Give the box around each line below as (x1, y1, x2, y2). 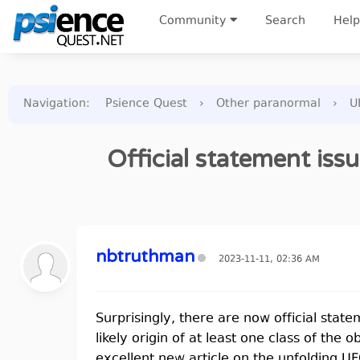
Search (265, 13, 305, 30)
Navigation (23, 96, 86, 112)
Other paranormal (216, 96, 321, 112)
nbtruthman (96, 247, 194, 267)
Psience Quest (105, 96, 187, 112)
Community (159, 13, 226, 30)
